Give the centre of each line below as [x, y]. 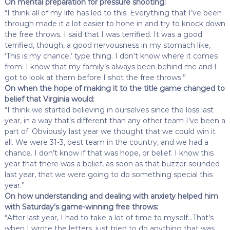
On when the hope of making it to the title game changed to [114, 88]
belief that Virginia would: [49, 99]
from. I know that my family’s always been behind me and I [110, 66]
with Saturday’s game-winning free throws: [81, 207]
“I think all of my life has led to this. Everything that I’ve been [113, 13]
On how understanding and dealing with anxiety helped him [111, 196]
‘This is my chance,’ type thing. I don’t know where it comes [111, 56]
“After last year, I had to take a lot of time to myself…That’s [109, 217]
